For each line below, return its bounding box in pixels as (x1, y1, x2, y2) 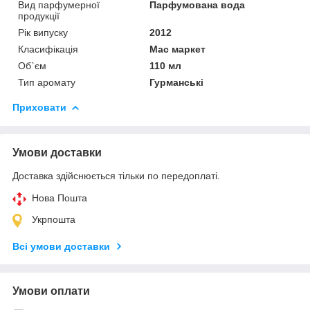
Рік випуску (18, 26, 68, 38)
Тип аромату (18, 76, 75, 88)
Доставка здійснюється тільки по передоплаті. (12, 170, 220, 181)
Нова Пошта (32, 192, 87, 203)
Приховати (12, 101, 66, 113)
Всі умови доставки (12, 240, 110, 252)
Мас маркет (149, 43, 206, 55)
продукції (18, 10, 60, 21)
